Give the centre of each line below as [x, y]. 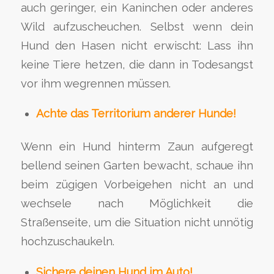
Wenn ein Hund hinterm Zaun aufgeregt [137, 147]
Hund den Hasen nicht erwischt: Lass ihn [137, 45]
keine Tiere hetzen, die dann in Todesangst [137, 64]
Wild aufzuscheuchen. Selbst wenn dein [137, 26]
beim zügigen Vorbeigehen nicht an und [137, 185]
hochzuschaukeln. [67, 242]
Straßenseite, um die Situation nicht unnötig [137, 223]
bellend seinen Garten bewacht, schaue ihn [137, 166]
